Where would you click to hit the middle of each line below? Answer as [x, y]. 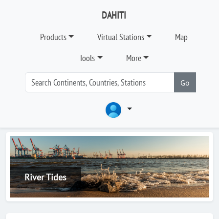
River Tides [45, 177]
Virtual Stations [121, 37]
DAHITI [114, 15]
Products [53, 37]
